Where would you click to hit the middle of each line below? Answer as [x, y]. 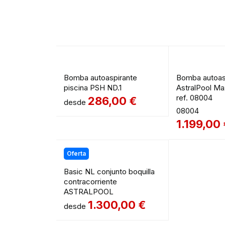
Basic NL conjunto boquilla [109, 172]
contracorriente [90, 182]
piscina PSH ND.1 [93, 88]
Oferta [76, 154]
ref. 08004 [195, 98]
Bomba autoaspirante [100, 78]
